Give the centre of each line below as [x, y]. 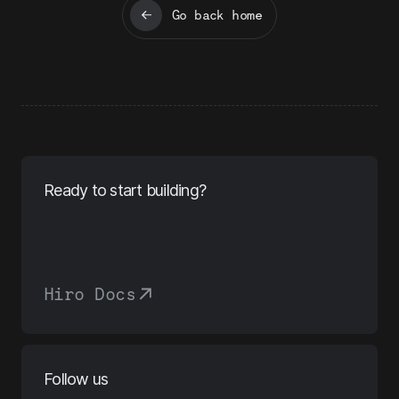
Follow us [76, 379]
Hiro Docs [90, 293]
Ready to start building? [125, 190]
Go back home [217, 15]
